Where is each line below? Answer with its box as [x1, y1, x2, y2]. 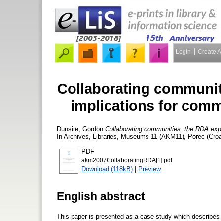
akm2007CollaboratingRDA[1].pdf [81, 157, 172, 163]
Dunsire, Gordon [57, 125, 103, 133]
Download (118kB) [81, 165, 133, 173]
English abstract [57, 189, 145, 203]
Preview [138, 165, 161, 173]
